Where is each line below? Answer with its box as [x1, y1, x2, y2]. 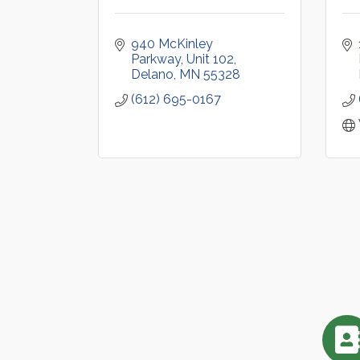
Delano [131, 67, 174, 82]
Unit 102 [186, 51, 234, 67]
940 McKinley [131, 36, 213, 51]
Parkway [131, 51, 181, 67]
